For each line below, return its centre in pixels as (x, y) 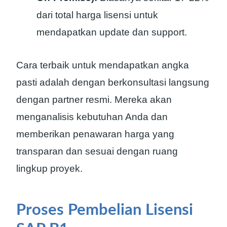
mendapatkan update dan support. (112, 32)
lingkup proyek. (49, 168)
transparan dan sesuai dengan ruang (97, 151)
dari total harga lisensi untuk (97, 15)
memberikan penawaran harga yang (95, 134)
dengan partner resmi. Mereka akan (94, 99)
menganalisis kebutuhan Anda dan (92, 117)
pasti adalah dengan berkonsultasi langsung (113, 82)
